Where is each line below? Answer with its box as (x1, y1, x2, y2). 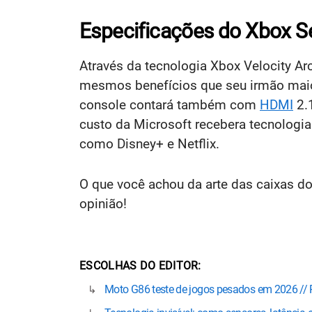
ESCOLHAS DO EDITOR (79, 258, 198, 272)
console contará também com (79, 96, 260, 113)
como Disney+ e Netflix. (79, 135, 219, 152)
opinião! (79, 195, 127, 212)
